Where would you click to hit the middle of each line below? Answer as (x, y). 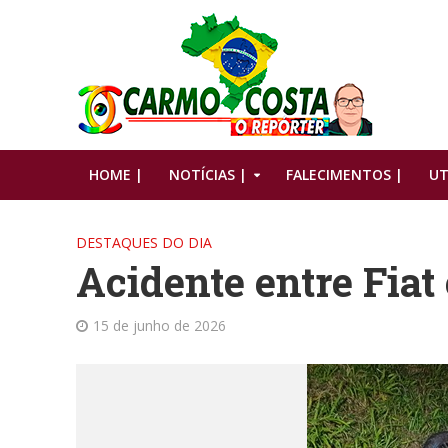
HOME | (115, 174)
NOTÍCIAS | (207, 174)
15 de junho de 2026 (159, 325)
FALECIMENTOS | (344, 174)
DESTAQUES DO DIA (143, 242)
